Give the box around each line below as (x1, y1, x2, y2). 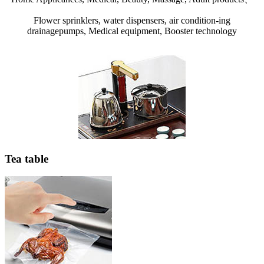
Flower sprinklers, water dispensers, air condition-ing (34, 15, 230, 25)
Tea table (5, 152, 48, 165)
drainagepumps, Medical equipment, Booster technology (27, 25, 237, 36)
